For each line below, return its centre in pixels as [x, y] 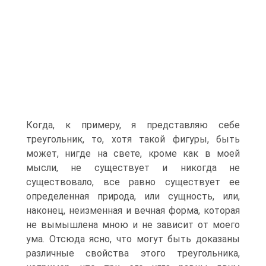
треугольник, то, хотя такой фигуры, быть [133, 139]
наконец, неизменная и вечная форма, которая [133, 210]
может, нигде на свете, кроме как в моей [133, 153]
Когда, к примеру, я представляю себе [133, 125]
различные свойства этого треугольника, [133, 253]
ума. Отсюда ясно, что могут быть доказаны [133, 239]
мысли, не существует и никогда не [133, 168]
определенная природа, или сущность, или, [133, 196]
